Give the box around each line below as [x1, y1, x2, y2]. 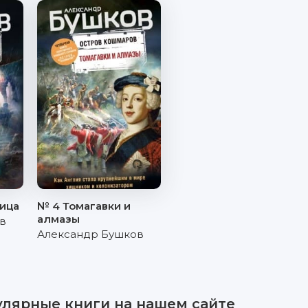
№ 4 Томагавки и [37, 199, 131, 212]
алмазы [37, 212, 80, 225]
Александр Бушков [37, 228, 144, 241]
